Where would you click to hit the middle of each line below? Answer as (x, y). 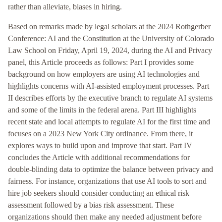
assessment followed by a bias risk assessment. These (91, 205)
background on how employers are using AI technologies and (104, 74)
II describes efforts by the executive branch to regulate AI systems (110, 98)
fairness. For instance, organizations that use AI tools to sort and (107, 181)
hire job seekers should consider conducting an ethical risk (99, 193)
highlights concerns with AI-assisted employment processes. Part (109, 86)
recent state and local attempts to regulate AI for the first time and (109, 122)
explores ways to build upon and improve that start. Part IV (100, 146)
